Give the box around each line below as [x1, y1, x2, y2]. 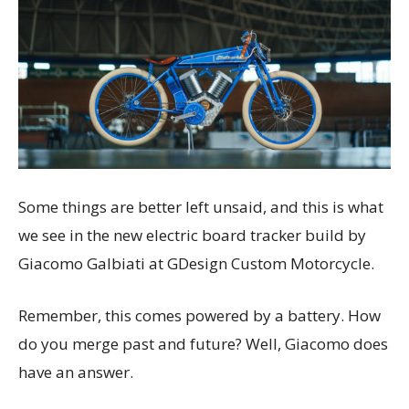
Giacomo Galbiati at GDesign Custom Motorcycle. [18, 253, 374, 275]
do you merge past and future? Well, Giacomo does [18, 333, 388, 355]
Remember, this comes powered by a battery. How [18, 305, 381, 327]
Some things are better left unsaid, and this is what [18, 196, 383, 218]
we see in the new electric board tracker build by [18, 225, 366, 246]
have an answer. [18, 362, 133, 383]
